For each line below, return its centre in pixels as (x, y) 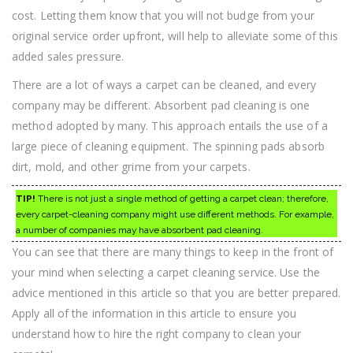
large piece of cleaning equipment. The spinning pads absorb (168, 146)
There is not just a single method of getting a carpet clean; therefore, (182, 198)
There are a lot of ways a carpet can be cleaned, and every (164, 84)
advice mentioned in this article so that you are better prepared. (176, 292)
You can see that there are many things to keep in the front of (173, 251)
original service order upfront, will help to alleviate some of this (175, 35)
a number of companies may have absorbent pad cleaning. (139, 230)
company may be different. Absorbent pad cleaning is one (161, 105)
